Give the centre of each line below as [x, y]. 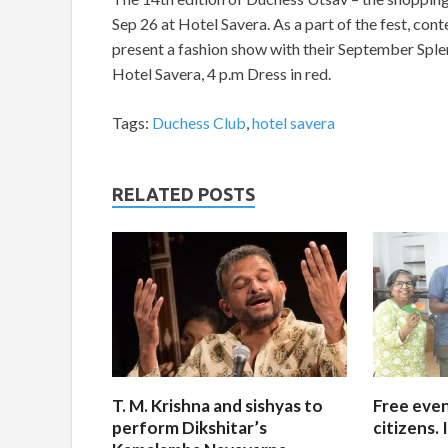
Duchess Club [199, 123]
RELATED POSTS [183, 194]
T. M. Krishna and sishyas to [217, 405]
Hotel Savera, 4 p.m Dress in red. [221, 74]
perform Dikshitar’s [189, 427]
